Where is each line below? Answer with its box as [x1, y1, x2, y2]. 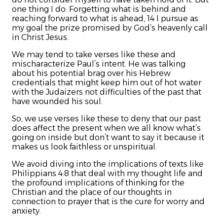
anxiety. [12, 206, 41, 216]
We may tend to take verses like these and [12, 50, 176, 60]
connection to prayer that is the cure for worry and [12, 197, 205, 207]
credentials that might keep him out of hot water [12, 78, 201, 88]
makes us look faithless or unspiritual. [12, 142, 157, 152]
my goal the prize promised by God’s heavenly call [12, 23, 208, 33]
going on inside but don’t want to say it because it [12, 133, 204, 143]
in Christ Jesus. [12, 33, 69, 42]
